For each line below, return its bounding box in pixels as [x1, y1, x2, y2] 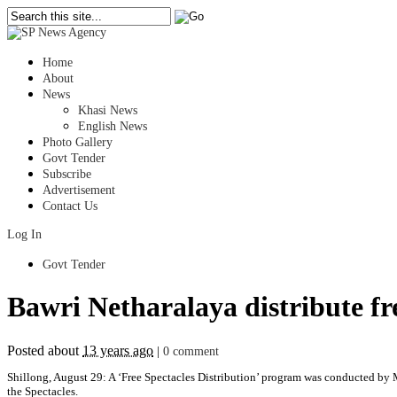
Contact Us [43, 199, 97, 213]
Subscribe [43, 167, 91, 181]
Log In [7, 228, 42, 241]
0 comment [163, 344, 219, 358]
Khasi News [78, 104, 137, 117]
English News [78, 120, 147, 133]
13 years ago [82, 342, 153, 358]
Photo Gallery [43, 136, 113, 149]
